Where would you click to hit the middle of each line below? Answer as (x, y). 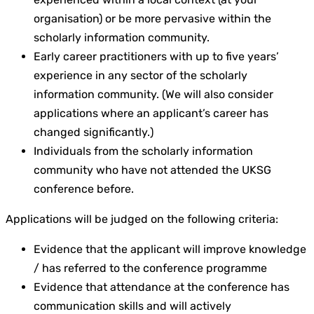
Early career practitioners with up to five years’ (156, 56)
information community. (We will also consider (153, 94)
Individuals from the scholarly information (143, 151)
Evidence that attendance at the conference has (162, 287)
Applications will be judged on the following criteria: (143, 219)
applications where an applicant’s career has (151, 113)
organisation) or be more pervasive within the (152, 18)
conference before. (84, 189)
